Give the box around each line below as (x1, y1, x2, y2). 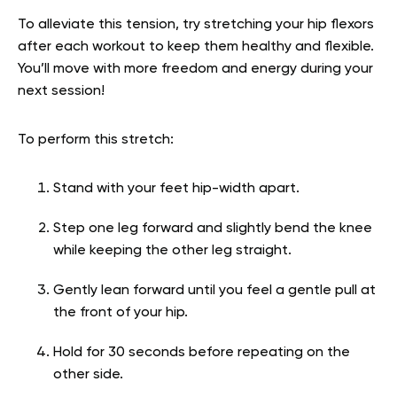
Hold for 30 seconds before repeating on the (53, 346, 350, 361)
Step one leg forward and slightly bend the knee (53, 222, 372, 237)
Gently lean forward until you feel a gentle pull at (53, 284, 376, 299)
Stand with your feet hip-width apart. (53, 182, 303, 197)
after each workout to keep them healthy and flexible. (18, 40, 378, 55)
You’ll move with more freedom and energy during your (18, 62, 373, 77)
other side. (53, 368, 123, 383)
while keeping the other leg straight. (53, 244, 295, 259)
